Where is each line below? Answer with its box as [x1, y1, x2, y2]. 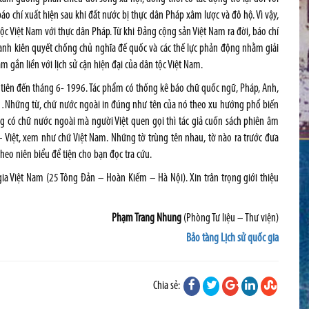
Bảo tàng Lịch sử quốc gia [186, 232, 279, 244]
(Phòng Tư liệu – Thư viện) [183, 212, 279, 224]
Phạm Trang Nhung [112, 212, 183, 224]
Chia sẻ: [153, 280, 182, 292]
